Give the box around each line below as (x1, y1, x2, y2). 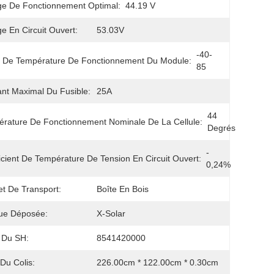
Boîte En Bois (97, 184, 149, 194)
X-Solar (97, 209, 125, 218)
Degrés (207, 123, 235, 133)
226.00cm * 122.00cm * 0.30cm (97, 257, 218, 267)
